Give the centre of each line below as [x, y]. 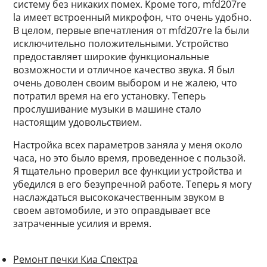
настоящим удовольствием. [78, 122]
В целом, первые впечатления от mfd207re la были [131, 30]
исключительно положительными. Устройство [121, 44]
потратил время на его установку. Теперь [110, 96]
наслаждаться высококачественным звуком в [119, 197]
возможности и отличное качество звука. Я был [124, 70]
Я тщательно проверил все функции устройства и [128, 171]
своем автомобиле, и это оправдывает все [112, 210]
